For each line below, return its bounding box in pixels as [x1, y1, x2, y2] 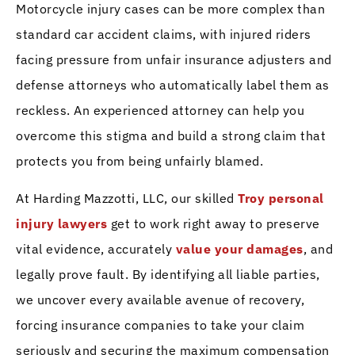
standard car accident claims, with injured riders [16, 26, 311, 43]
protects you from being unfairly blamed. [16, 153, 263, 170]
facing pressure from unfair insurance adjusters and [16, 52, 332, 68]
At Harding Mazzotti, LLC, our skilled [16, 189, 238, 206]
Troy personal [238, 189, 324, 206]
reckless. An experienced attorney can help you [16, 102, 304, 119]
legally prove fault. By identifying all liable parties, [16, 265, 320, 282]
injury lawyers [16, 215, 107, 231]
